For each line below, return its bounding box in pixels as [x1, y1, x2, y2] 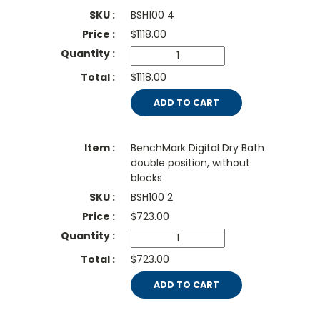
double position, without [130, 156, 250, 171]
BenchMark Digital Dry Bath [130, 141, 264, 156]
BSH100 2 [130, 190, 173, 205]
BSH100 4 [130, 8, 174, 23]
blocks [130, 171, 162, 186]
